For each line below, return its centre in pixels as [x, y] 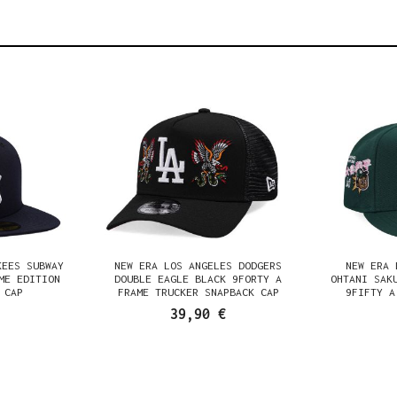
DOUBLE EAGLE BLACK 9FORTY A [198, 279]
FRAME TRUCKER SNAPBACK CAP [198, 292]
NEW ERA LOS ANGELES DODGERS [198, 265]
